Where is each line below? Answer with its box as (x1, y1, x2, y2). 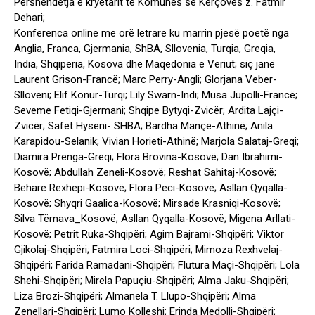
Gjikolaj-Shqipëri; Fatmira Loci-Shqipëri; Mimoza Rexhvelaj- (14, 243, 283, 257)
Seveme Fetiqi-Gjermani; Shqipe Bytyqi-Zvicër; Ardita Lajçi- (14, 104, 283, 117)
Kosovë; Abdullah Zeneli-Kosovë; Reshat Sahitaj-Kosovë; (14, 166, 276, 179)
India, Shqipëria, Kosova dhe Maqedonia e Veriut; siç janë (14, 58, 275, 71)
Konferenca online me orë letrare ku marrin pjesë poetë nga (14, 27, 289, 40)
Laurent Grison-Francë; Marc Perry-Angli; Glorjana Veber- (14, 73, 277, 86)
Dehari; (14, 11, 45, 25)
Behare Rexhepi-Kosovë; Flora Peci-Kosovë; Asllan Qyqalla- (14, 181, 288, 195)
